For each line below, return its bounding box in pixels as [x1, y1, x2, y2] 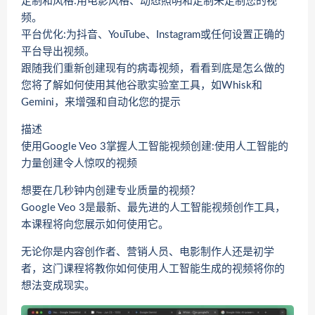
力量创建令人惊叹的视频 [21, 157, 137, 169]
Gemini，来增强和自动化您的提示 [21, 96, 181, 108]
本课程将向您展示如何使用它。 [21, 219, 169, 230]
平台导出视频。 [21, 46, 95, 57]
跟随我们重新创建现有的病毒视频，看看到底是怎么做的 [21, 63, 285, 74]
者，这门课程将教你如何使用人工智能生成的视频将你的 [21, 263, 285, 274]
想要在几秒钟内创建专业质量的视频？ [21, 185, 200, 196]
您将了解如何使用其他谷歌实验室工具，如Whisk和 [21, 79, 262, 91]
